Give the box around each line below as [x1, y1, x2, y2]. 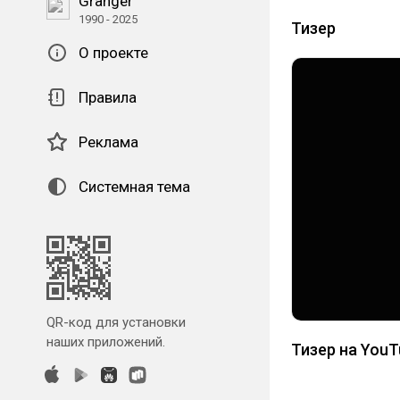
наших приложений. [46, 334, 165, 350]
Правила [79, 88, 137, 106]
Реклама [79, 133, 138, 151]
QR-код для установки [46, 314, 186, 330]
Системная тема [79, 178, 190, 196]
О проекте [79, 44, 148, 62]
